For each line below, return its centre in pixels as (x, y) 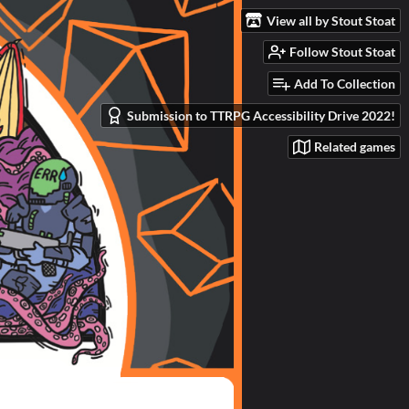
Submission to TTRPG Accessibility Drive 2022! (261, 115)
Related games (355, 147)
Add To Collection (345, 84)
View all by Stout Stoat (331, 20)
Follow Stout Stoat (342, 52)
